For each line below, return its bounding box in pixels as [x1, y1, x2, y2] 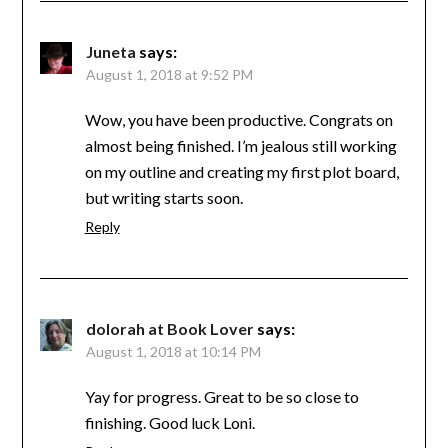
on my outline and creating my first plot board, [84, 161, 399, 181]
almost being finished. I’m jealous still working [84, 135, 397, 155]
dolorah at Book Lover [85, 318, 254, 338]
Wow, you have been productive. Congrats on [84, 109, 393, 129]
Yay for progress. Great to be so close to [84, 386, 359, 406]
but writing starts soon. [84, 187, 243, 207]
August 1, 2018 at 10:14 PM [85, 342, 261, 360]
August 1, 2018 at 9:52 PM [85, 65, 253, 83]
